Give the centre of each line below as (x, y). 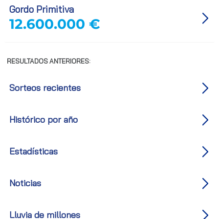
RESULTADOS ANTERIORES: (48, 61)
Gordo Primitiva (41, 9)
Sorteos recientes (45, 88)
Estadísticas (33, 151)
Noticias (25, 183)
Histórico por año (43, 120)
